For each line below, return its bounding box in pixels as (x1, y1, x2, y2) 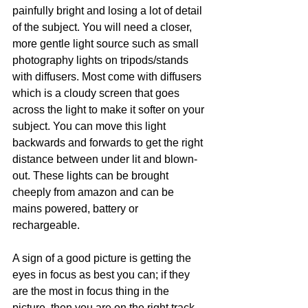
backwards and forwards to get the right (12, 137, 206, 148)
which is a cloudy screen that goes (12, 87, 182, 99)
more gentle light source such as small (12, 38, 201, 49)
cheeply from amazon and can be (12, 186, 177, 198)
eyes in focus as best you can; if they (12, 269, 192, 280)
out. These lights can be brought (12, 170, 171, 181)
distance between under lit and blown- (12, 153, 197, 165)
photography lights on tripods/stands (12, 54, 191, 66)
